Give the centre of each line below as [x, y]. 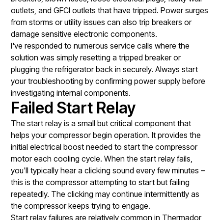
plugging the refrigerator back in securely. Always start [105, 69]
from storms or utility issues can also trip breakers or [101, 22]
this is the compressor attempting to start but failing [100, 182]
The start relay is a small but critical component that [101, 123]
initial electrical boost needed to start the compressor [104, 147]
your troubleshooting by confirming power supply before [108, 81]
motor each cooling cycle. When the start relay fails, [102, 158]
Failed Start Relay [73, 108]
